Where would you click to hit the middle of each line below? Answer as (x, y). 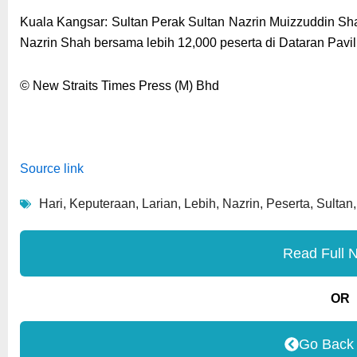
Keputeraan (102, 204)
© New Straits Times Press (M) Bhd (120, 86)
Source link (52, 169)
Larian (160, 204)
